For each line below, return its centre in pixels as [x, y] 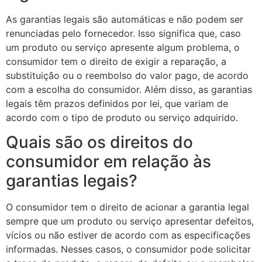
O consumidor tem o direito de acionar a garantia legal [127, 207]
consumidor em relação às [108, 162]
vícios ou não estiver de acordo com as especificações [128, 235]
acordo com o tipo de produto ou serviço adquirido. [122, 117]
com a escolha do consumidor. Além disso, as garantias [129, 89]
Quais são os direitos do [99, 142]
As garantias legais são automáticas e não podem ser [125, 19]
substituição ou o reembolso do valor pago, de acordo [127, 75]
